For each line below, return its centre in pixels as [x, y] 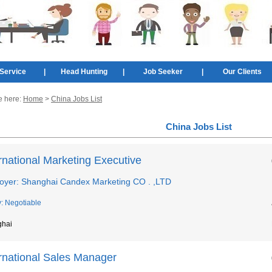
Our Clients [242, 72]
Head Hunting [84, 72]
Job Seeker [163, 72]
